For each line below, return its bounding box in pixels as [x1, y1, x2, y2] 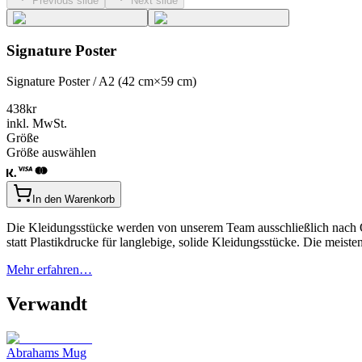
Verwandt [6, 293, 87, 315]
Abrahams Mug [6, 346, 86, 360]
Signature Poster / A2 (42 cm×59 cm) [6, 74, 196, 89]
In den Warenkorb [32, 193, 115, 206]
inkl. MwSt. [6, 116, 67, 131]
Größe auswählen [6, 145, 96, 160]
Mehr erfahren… [6, 263, 92, 277]
